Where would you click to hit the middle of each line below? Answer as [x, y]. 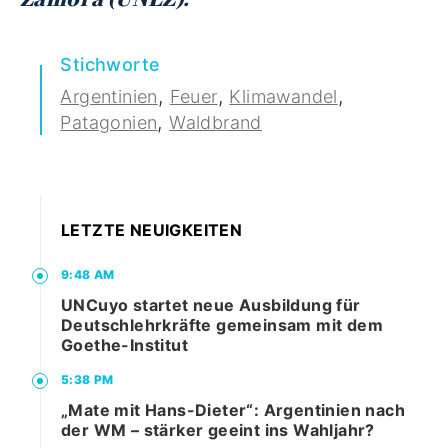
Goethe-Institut [125, 345]
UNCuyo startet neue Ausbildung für [211, 305]
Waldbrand [215, 123]
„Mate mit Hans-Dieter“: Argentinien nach [233, 410]
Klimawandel [283, 97]
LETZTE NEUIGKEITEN [152, 230]
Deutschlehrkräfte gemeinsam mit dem [222, 325]
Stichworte [110, 65]
